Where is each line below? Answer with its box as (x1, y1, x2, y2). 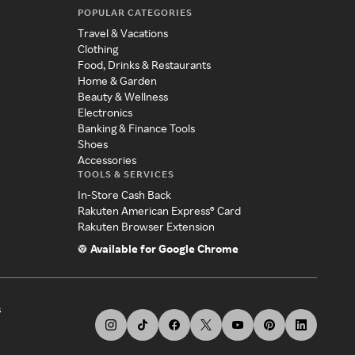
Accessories (77, 153, 136, 167)
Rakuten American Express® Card (77, 204, 241, 218)
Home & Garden (77, 74, 157, 88)
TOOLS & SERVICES (77, 168, 174, 181)
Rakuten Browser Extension (77, 219, 215, 234)
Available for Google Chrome (90, 242, 239, 256)
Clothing (77, 42, 118, 56)
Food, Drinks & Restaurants (77, 58, 211, 72)
